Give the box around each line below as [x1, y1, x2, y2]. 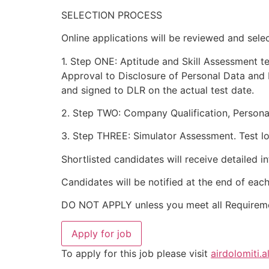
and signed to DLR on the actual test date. [61, 83, 254, 96]
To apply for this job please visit [61, 247, 211, 259]
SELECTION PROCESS [61, 8, 162, 21]
